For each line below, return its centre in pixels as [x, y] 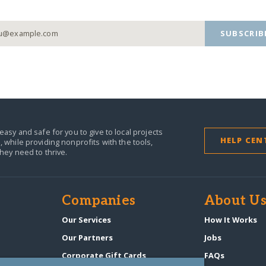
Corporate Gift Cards [104, 255]
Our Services [87, 220]
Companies [99, 201]
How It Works [230, 220]
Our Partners [88, 237]
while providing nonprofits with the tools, [79, 142]
